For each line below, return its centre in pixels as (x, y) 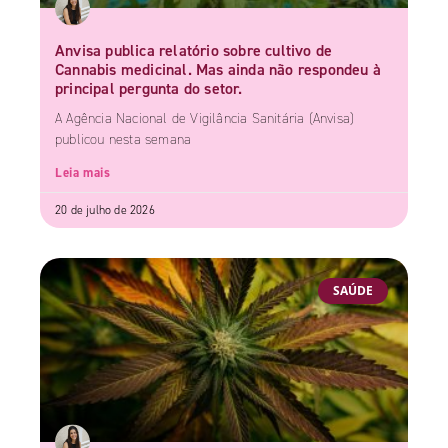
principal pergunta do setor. (151, 87)
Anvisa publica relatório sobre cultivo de (194, 49)
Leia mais (83, 172)
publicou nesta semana (123, 139)
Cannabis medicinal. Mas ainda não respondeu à (218, 68)
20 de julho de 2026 (105, 209)
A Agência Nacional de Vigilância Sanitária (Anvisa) (205, 118)
